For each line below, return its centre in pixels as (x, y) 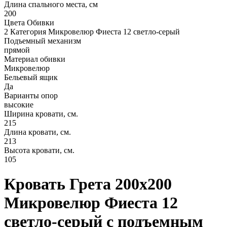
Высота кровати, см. (39, 150)
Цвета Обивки (29, 22)
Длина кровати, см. (37, 132)
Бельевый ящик (31, 77)
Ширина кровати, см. (41, 113)
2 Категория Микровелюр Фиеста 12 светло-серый (92, 31)
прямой (17, 50)
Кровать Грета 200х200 (88, 184)
